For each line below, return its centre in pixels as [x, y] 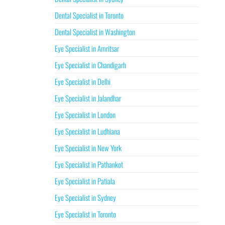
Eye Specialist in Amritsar [87, 48]
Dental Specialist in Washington [95, 32]
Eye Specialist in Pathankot [89, 164]
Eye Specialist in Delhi [82, 81]
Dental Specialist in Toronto [89, 15]
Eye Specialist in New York [88, 148]
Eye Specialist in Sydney [85, 197]
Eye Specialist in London [85, 115]
